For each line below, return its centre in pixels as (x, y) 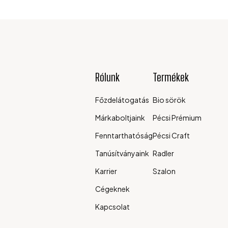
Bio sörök (169, 100)
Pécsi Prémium (177, 118)
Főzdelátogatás (122, 100)
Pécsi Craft (171, 135)
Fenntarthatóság (124, 135)
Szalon (164, 171)
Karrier (106, 171)
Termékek (171, 77)
